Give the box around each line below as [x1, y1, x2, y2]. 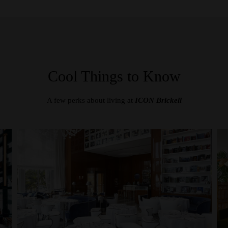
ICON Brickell [134, 96, 182, 104]
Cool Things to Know [47, 68, 181, 84]
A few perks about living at [46, 96, 135, 104]
